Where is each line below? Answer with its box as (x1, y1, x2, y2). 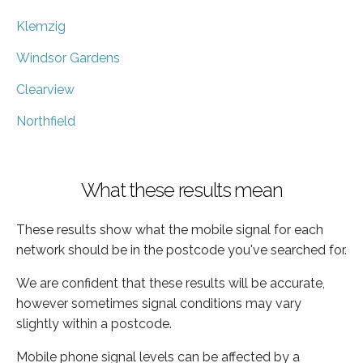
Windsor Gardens (16, 49, 120, 66)
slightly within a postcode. (16, 315, 172, 331)
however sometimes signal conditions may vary (16, 295, 301, 311)
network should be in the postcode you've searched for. (16, 241, 347, 258)
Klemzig (16, 18, 66, 34)
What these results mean (80, 177, 283, 202)
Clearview (16, 81, 75, 97)
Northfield (16, 113, 75, 129)
